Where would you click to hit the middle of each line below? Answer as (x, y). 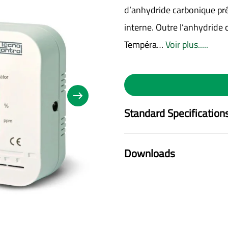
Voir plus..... (187, 45)
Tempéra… (145, 45)
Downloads (150, 153)
